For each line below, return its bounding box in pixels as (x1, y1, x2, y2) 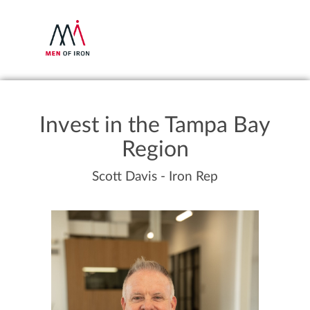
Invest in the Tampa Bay (39, 114, 271, 136)
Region (121, 138, 189, 161)
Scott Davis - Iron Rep (92, 170, 218, 183)
